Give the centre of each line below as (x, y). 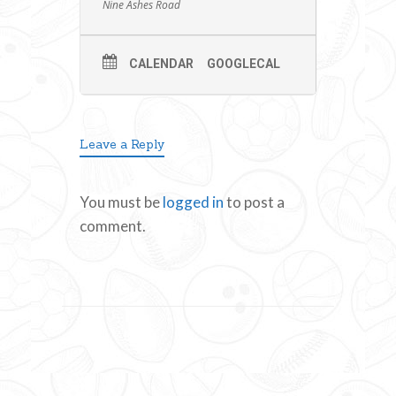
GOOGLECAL (244, 63)
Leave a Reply (122, 144)
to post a (254, 202)
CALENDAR (161, 63)
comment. (113, 225)
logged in (193, 202)
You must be (121, 202)
